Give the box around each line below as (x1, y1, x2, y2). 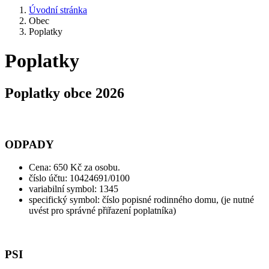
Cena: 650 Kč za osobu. (29, 162, 120, 173)
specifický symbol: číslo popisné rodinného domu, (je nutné (29, 195, 254, 205)
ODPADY (5, 138, 54, 151)
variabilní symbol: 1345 (29, 184, 118, 195)
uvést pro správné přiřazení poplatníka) (29, 205, 176, 216)
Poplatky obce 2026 (5, 85, 124, 101)
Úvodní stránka (29, 5, 87, 15)
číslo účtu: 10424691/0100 (29, 173, 130, 184)
